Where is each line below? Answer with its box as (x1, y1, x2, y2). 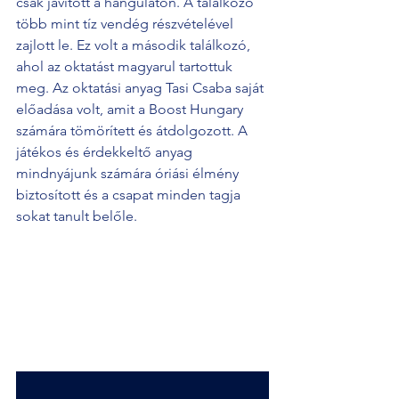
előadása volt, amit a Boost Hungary (16, 101, 247, 118)
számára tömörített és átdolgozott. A (16, 122, 251, 139)
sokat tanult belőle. (16, 208, 141, 224)
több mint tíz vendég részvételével (16, 15, 237, 32)
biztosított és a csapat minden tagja (16, 186, 244, 203)
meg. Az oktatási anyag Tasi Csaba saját (16, 79, 267, 96)
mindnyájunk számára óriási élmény (16, 165, 242, 182)
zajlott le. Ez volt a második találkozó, (16, 37, 254, 53)
